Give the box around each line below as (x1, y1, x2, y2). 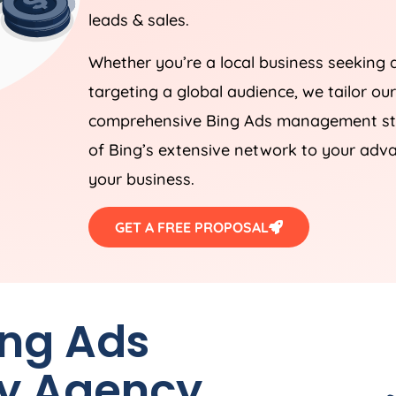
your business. (88, 168, 194, 189)
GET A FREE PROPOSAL (115, 217, 269, 236)
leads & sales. (88, 9, 189, 30)
